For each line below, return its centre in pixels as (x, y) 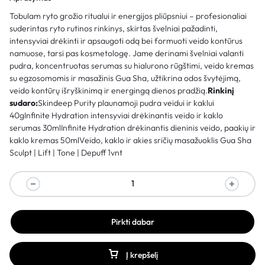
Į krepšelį (142, 255)
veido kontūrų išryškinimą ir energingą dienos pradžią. (109, 90)
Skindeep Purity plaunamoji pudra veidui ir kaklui (126, 103)
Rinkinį (221, 90)
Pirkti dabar (132, 222)
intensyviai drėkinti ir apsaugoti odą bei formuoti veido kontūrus (126, 41)
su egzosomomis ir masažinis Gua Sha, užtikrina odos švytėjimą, (125, 78)
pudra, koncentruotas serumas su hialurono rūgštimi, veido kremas (132, 65)
